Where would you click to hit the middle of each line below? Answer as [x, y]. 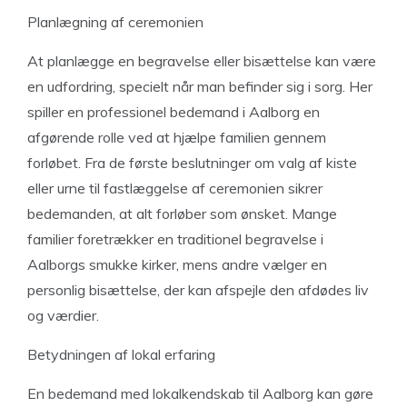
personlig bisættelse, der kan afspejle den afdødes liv [198, 290]
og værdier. [63, 315]
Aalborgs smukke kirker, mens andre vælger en [177, 264]
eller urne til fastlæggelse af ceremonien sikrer [175, 188]
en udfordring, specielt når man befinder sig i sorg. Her [200, 86]
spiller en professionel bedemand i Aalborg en [174, 112]
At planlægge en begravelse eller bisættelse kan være [202, 61]
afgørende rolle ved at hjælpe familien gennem [177, 137]
